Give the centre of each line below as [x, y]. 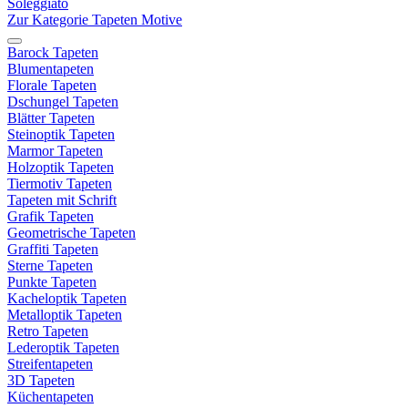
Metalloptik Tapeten [65, 315]
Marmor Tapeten [55, 151]
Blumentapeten [51, 69]
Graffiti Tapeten [53, 249]
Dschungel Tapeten [63, 102]
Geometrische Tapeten [71, 233]
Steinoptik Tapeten [61, 134]
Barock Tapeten [53, 52]
